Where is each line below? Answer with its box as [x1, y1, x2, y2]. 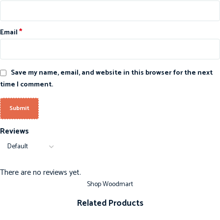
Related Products [77, 196, 143, 211]
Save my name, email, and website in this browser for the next [11, 67, 213, 79]
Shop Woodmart [87, 179, 133, 191]
